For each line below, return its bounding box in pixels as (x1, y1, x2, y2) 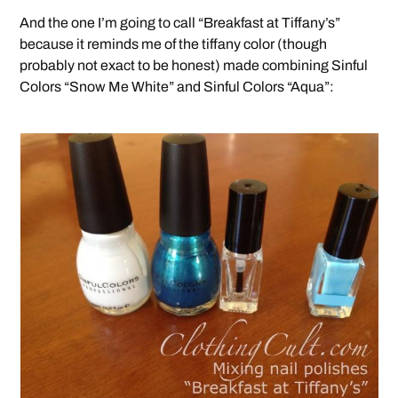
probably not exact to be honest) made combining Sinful (20, 58, 369, 74)
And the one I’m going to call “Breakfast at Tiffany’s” (20, 15, 341, 31)
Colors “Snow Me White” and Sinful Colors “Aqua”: (20, 79, 335, 95)
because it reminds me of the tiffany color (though (20, 36, 328, 52)
